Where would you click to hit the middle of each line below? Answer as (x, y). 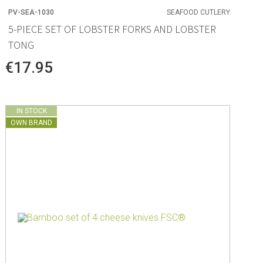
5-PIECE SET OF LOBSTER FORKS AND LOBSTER (112, 29)
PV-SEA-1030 (31, 12)
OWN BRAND (32, 122)
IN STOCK (31, 111)
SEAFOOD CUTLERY (198, 12)
